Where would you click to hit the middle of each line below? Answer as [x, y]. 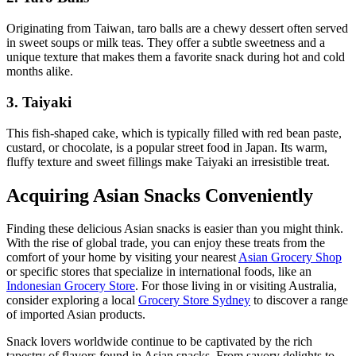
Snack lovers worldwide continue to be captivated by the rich [159, 342]
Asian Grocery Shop [290, 257]
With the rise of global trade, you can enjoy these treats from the [166, 243]
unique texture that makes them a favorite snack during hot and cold [176, 57]
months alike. [40, 72]
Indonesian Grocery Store [71, 286]
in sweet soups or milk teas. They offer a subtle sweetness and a [166, 43]
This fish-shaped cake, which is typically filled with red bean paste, [174, 133]
